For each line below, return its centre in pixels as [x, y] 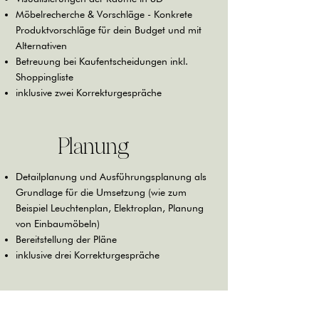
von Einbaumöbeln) [58, 224]
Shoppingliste [45, 77]
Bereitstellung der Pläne [66, 239]
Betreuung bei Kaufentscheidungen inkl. [102, 61]
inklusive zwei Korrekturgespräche [89, 93]
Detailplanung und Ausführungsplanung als [111, 177]
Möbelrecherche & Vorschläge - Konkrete [104, 14]
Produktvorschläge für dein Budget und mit [109, 30]
